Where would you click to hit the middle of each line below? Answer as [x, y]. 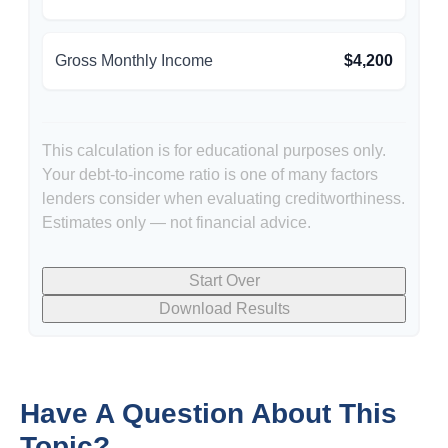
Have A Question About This [208, 413]
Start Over [224, 280]
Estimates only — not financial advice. [176, 222]
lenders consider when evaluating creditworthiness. [223, 198]
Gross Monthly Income [134, 60]
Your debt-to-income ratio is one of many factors [210, 174]
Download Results [224, 308]
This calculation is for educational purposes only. [214, 150]
